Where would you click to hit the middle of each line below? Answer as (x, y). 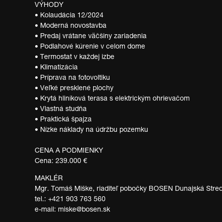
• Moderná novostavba (71, 26)
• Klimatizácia (56, 68)
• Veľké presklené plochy (74, 88)
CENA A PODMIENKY (69, 151)
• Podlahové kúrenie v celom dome (90, 47)
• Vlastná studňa (61, 109)
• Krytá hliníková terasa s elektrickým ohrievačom (112, 99)
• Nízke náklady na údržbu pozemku (91, 130)
